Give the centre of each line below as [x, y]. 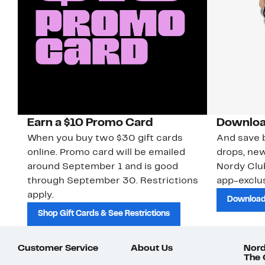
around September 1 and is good [103, 167]
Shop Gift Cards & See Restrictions [104, 214]
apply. [41, 195]
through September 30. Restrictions [113, 181]
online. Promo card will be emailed [106, 153]
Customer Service [58, 249]
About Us [152, 249]
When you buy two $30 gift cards [105, 139]
